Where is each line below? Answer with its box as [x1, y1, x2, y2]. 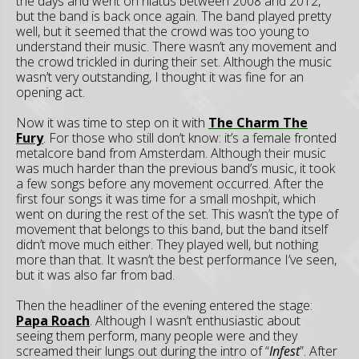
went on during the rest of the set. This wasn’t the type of [16, 204, 338, 223]
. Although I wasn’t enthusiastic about [90, 311, 301, 329]
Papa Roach [16, 311, 90, 329]
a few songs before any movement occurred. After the [16, 174, 324, 192]
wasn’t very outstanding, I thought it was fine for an [16, 67, 304, 86]
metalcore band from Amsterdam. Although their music [16, 143, 326, 162]
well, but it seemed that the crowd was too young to [16, 22, 309, 40]
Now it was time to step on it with [16, 113, 208, 131]
